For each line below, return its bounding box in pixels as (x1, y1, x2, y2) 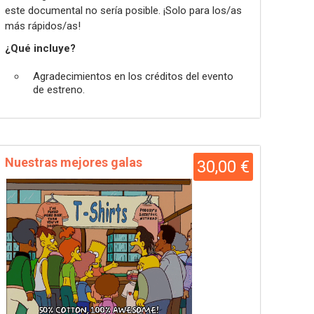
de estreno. (33, 83, 85, 96)
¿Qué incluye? (5, 42, 76, 55)
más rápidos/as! (5, 20, 81, 32)
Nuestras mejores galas (5, 155, 142, 170)
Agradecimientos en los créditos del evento (33, 70, 233, 83)
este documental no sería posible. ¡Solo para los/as (5, 4, 242, 17)
